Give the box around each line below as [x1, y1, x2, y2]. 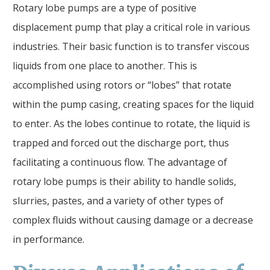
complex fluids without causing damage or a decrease [13, 213, 253, 227]
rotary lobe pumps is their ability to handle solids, [13, 174, 236, 188]
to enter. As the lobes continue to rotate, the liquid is [13, 116, 250, 130]
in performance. [13, 232, 84, 246]
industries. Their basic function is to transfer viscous [13, 39, 250, 53]
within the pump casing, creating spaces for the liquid [13, 97, 254, 111]
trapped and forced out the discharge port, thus [13, 136, 229, 149]
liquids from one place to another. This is [13, 58, 197, 72]
